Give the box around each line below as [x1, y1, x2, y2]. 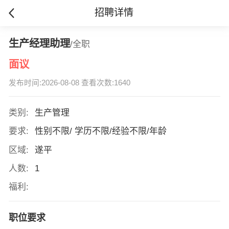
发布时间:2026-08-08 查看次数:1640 [8, 79, 130, 87]
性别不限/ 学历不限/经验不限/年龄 [34, 126, 167, 136]
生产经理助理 [8, 37, 70, 49]
